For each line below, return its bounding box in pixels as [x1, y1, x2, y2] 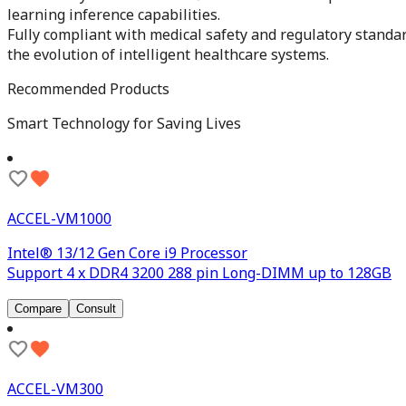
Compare [14, 301, 62, 315]
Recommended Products [7, 78, 169, 99]
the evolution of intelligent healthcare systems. [7, 43, 329, 64]
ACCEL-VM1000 [7, 208, 111, 228]
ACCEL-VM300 [7, 378, 103, 399]
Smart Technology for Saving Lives [7, 112, 241, 133]
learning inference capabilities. [7, 4, 220, 24]
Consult [76, 301, 116, 315]
